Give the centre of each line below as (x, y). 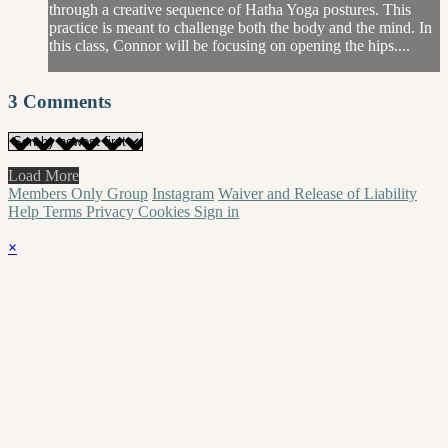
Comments (67, 102)
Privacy (112, 211)
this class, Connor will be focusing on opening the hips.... (229, 46)
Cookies (166, 211)
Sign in (216, 211)
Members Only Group (78, 193)
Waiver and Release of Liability (317, 193)
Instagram (183, 193)
